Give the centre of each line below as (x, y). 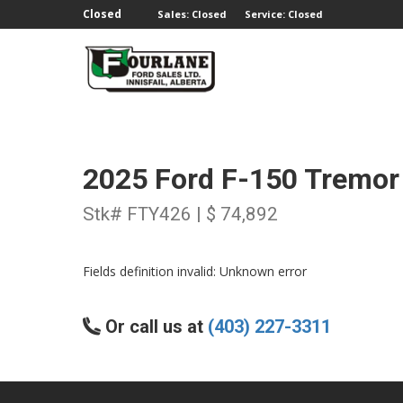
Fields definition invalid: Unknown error (195, 271)
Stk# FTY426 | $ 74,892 (180, 214)
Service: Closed (284, 14)
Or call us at (154, 327)
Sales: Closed (192, 14)
